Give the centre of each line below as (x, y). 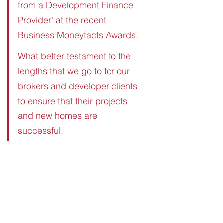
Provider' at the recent (63, 20)
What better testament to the (76, 56)
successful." (42, 130)
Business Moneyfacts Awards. (78, 35)
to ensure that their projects (74, 101)
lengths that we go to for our (75, 71)
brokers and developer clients (79, 86)
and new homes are (59, 115)
